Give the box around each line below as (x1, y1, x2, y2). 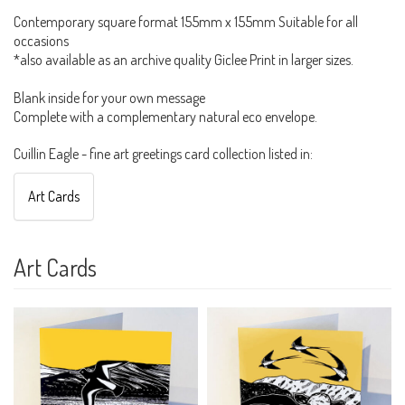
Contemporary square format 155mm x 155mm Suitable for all (14, 13, 358, 32)
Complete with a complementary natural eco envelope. (14, 108, 317, 127)
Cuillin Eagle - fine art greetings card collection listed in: (14, 145, 313, 164)
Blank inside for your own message (14, 89, 205, 108)
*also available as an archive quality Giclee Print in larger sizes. (14, 51, 353, 70)
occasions (14, 32, 69, 51)
